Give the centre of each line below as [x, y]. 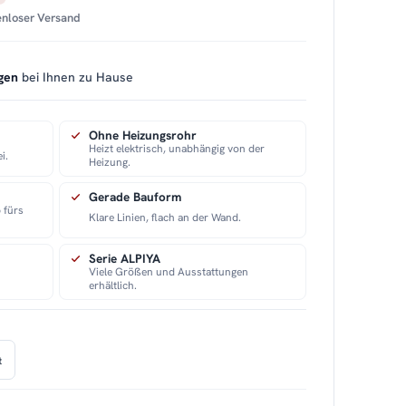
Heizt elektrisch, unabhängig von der [177, 149]
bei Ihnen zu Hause [76, 77]
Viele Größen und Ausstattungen [169, 272]
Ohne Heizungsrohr [143, 135]
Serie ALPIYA [125, 259]
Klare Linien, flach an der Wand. [165, 217]
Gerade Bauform [135, 197]
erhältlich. [113, 286]
